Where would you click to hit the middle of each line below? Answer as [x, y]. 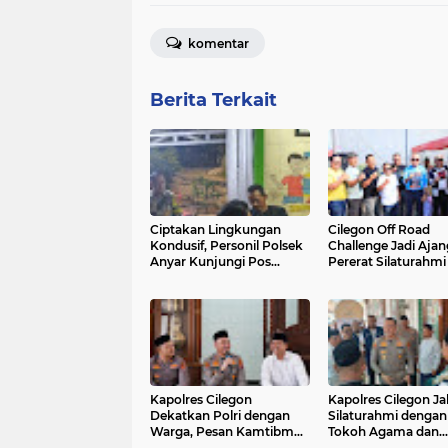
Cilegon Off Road [378, 229]
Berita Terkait [213, 99]
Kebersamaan [369, 277]
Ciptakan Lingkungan [215, 229]
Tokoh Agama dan [383, 431]
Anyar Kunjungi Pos [210, 261]
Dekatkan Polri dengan [220, 415]
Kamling [175, 277]
